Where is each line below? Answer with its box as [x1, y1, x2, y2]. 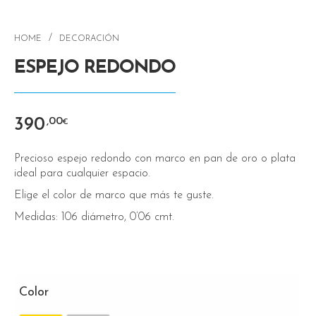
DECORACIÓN [59, 35, 119, 43]
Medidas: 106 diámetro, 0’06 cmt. [14, 211, 174, 223]
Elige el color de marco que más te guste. [14, 189, 214, 201]
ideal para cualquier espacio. [14, 167, 150, 179]
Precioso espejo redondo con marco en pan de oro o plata [14, 152, 296, 164]
